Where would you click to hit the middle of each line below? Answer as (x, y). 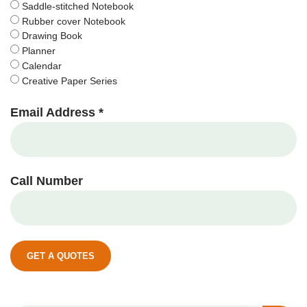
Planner (39, 50)
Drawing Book (52, 36)
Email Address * (57, 112)
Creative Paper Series (70, 81)
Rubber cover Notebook (74, 21)
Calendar (42, 65)
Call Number (47, 181)
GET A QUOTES (61, 256)
